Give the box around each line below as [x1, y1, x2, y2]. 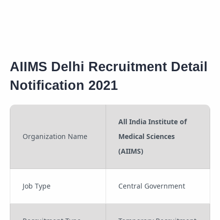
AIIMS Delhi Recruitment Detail [10, 59, 208, 75]
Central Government [118, 181, 185, 191]
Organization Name [23, 132, 87, 141]
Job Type [23, 181, 51, 191]
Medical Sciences [118, 132, 175, 141]
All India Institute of [118, 117, 187, 127]
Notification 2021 [10, 78, 118, 93]
